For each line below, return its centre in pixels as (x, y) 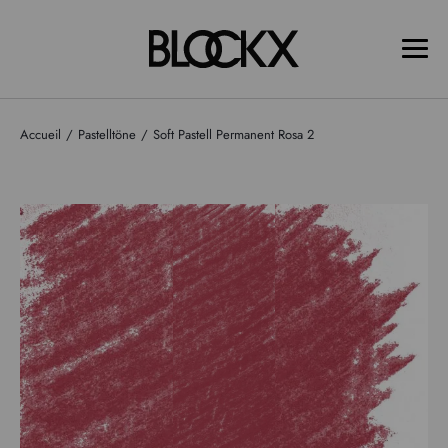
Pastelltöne (107, 134)
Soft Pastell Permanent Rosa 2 (233, 134)
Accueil (40, 134)
